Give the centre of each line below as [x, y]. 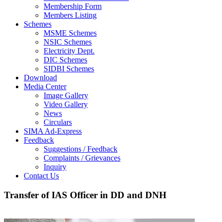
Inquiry [55, 167]
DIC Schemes [65, 60]
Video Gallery [66, 104]
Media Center [45, 86]
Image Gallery [66, 95]
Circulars [58, 122]
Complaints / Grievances [82, 158]
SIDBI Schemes [69, 69]
